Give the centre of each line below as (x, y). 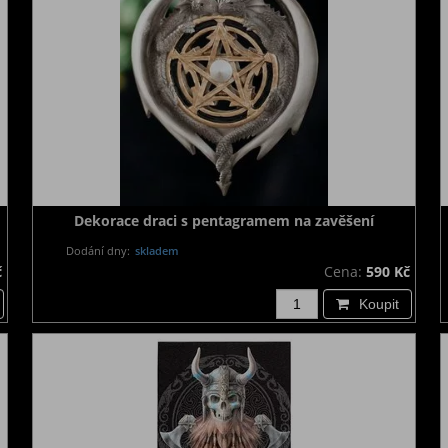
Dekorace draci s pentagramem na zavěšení (224, 220)
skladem (156, 250)
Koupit (379, 304)
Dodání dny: (98, 250)
